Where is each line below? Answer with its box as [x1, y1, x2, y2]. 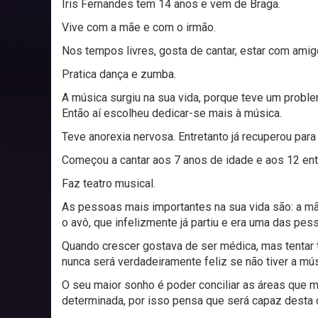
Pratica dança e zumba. [62, 67, 179, 81]
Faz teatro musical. [62, 176, 158, 190]
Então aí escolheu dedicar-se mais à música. [62, 106, 285, 120]
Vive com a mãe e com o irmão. [62, 20, 219, 34]
